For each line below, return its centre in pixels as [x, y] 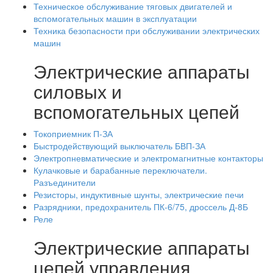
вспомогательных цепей [136, 111]
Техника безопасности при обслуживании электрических [147, 30]
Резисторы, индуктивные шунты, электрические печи [139, 194]
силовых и [78, 91]
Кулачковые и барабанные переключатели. [120, 170]
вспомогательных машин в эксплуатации [115, 18]
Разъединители [65, 182]
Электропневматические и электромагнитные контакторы [148, 158]
